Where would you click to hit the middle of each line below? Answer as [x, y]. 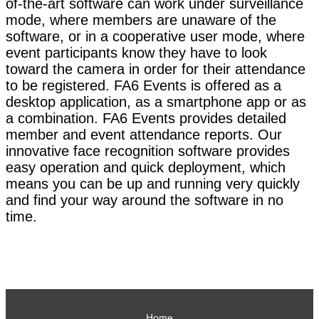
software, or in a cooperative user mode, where [155, 37]
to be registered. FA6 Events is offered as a [143, 86]
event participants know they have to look [136, 53]
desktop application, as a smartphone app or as [156, 102]
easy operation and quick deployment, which [146, 168]
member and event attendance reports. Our [144, 135]
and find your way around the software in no [145, 200]
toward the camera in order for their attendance [156, 69]
